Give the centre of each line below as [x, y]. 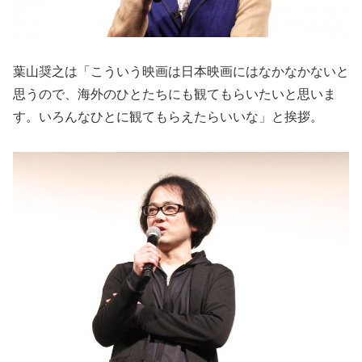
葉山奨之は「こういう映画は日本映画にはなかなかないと [181, 71]
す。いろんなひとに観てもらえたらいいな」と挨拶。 [168, 116]
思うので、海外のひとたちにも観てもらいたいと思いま [175, 94]
